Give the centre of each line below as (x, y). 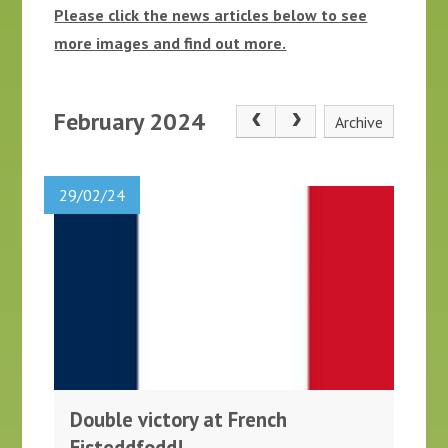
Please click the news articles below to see (211, 14)
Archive (359, 121)
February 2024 (130, 121)
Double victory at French (179, 419)
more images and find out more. (170, 42)
